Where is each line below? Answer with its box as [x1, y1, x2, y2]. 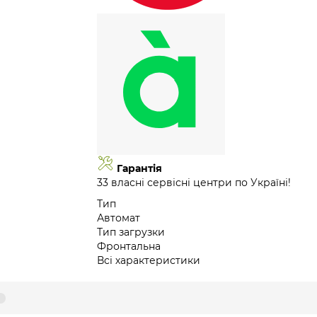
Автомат [97, 212, 141, 225]
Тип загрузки [97, 226, 166, 239]
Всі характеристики [97, 254, 201, 267]
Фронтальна [97, 240, 161, 253]
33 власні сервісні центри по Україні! [97, 176, 292, 190]
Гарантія [117, 162, 163, 175]
